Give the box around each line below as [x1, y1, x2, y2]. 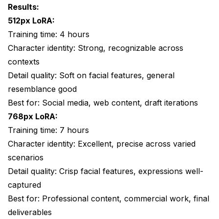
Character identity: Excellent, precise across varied [8, 138, 196, 149]
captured [8, 179, 41, 190]
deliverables [8, 207, 52, 217]
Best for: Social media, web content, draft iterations [8, 97, 198, 108]
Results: [8, 1, 39, 12]
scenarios [8, 152, 44, 162]
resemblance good [8, 84, 77, 94]
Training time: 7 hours [8, 125, 89, 135]
